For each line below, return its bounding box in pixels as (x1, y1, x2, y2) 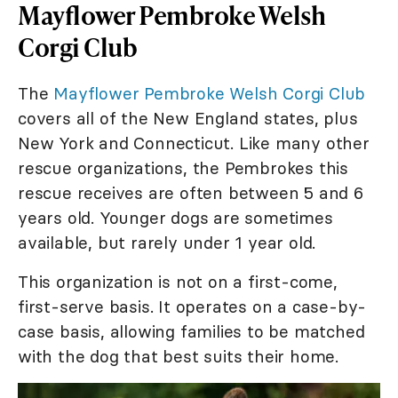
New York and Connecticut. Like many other (18, 132, 370, 155)
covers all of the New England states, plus (18, 107, 358, 130)
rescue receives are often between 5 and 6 (18, 182, 363, 204)
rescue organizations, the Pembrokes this (18, 157, 348, 179)
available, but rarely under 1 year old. (18, 232, 316, 254)
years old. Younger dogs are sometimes (18, 207, 333, 229)
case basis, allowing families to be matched (18, 321, 365, 343)
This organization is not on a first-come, (18, 271, 338, 293)
